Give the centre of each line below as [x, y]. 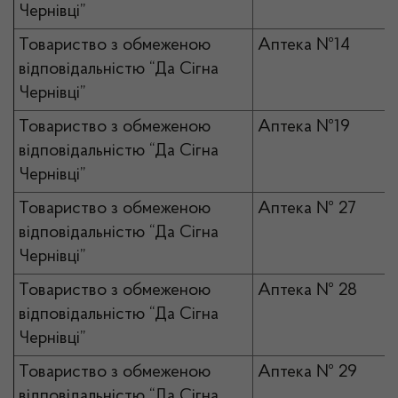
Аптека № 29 [307, 372]
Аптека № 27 [307, 209]
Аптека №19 [304, 127]
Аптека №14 [304, 45]
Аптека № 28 [307, 291]
